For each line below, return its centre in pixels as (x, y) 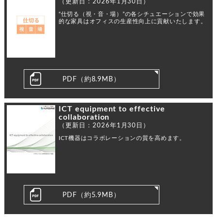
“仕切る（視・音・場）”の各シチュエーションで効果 (132, 14)
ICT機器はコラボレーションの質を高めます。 (122, 138)
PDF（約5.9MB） (92, 195)
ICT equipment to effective (112, 109)
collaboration (84, 117)
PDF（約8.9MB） (92, 79)
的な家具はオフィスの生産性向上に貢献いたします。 (132, 21)
